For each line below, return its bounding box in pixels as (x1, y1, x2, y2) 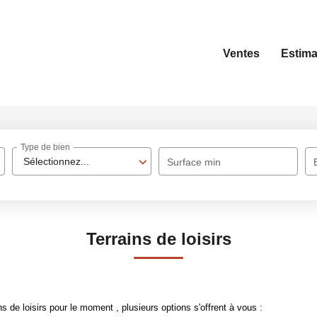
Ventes (223, 47, 260, 59)
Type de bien (21, 142, 71, 153)
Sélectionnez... (23, 156, 90, 167)
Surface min (167, 156, 221, 168)
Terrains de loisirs (86, 229, 231, 248)
